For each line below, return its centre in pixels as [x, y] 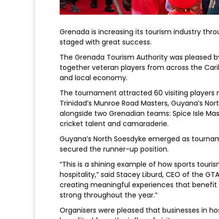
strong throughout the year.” [109, 195]
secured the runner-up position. [114, 149]
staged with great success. [106, 42]
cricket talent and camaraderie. [114, 123]
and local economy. [94, 77]
